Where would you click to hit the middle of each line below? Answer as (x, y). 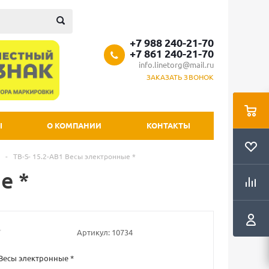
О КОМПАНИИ (74, 125)
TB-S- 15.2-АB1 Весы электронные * (74, 156)
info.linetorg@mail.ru (176, 65)
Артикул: (93, 232)
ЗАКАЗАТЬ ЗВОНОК (180, 77)
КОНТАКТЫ (168, 125)
